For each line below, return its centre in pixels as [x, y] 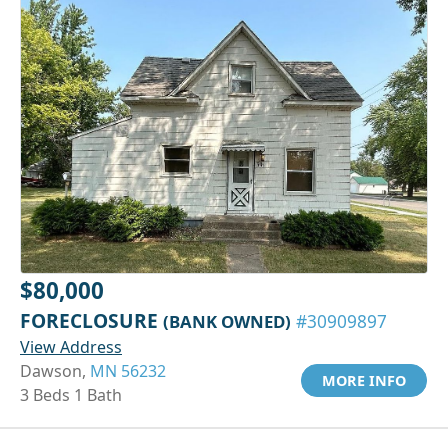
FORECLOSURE [91, 321]
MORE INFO [364, 381]
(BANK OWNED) [227, 322]
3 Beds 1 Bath [71, 395]
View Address [71, 347]
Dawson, [55, 371]
